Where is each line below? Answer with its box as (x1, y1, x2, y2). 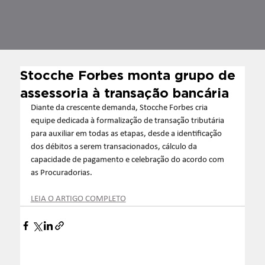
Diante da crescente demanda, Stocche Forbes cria (30, 103, 209, 112)
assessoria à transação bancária (20, 85, 229, 100)
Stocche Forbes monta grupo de (20, 67, 235, 82)
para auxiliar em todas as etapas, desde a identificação (30, 129, 224, 138)
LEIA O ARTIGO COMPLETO (30, 194, 126, 203)
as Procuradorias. (30, 168, 92, 177)
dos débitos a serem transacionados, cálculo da (30, 142, 199, 151)
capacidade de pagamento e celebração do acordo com (30, 155, 226, 164)
